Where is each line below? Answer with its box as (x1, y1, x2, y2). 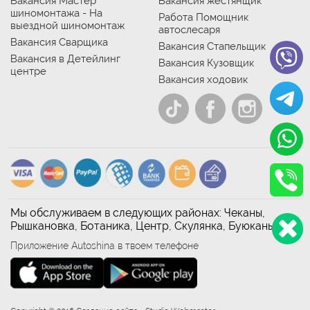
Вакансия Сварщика (10, 35, 108, 48)
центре (10, 64, 46, 77)
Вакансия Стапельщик (158, 39, 266, 53)
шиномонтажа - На (10, 6, 102, 19)
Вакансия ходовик (158, 73, 248, 86)
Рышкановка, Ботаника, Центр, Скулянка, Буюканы (10, 219, 275, 232)
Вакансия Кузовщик (158, 56, 254, 69)
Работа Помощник (158, 10, 248, 24)
